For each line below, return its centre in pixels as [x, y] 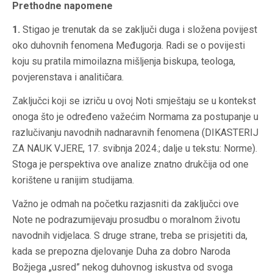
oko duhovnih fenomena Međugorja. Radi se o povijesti [129, 46]
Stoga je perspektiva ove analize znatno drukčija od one [130, 165]
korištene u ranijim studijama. [73, 180]
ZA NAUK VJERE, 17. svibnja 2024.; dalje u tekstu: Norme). [135, 149]
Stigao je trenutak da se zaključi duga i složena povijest [139, 30]
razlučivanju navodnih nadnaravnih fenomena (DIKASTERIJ [135, 133]
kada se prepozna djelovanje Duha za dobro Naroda [121, 252]
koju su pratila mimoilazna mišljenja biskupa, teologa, [124, 62]
